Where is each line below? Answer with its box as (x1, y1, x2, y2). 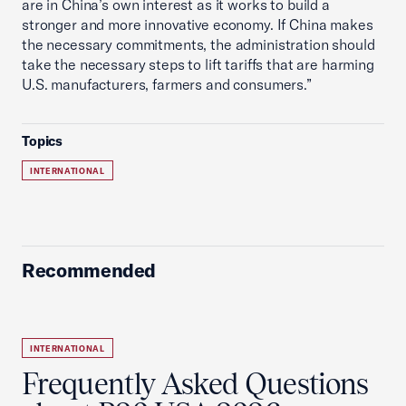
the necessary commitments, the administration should (22, 35, 375, 53)
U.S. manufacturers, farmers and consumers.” (22, 75, 312, 93)
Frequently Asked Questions (22, 367, 369, 401)
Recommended (22, 258, 157, 282)
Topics (22, 132, 63, 150)
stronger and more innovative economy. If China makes (22, 15, 373, 34)
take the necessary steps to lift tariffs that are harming (22, 55, 374, 73)
